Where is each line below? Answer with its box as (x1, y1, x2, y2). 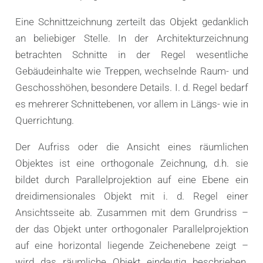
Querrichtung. (15, 114, 74, 126)
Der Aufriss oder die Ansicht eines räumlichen (15, 140, 248, 153)
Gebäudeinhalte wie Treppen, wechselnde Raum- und (15, 65, 248, 77)
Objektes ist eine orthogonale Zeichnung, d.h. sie (15, 157, 248, 169)
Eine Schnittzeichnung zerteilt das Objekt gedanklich (15, 15, 248, 28)
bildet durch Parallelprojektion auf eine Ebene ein (15, 173, 248, 186)
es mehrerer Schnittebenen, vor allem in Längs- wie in (15, 97, 248, 110)
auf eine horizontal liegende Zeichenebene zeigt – (15, 239, 248, 251)
